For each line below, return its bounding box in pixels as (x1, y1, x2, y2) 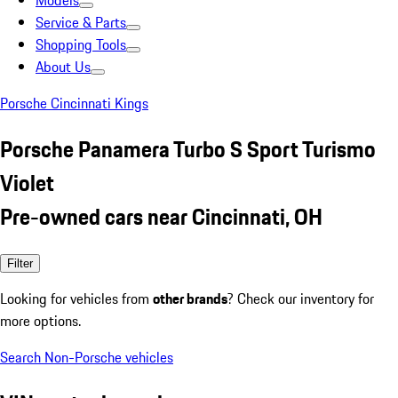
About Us (36, 56, 91, 77)
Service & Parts (36, 12, 126, 33)
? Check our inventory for (227, 287, 374, 309)
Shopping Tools (36, 34, 126, 55)
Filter (7, 256, 33, 270)
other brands (153, 287, 227, 309)
